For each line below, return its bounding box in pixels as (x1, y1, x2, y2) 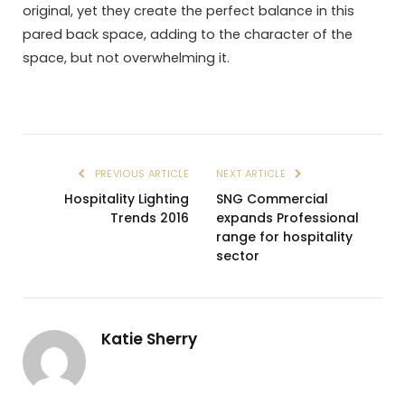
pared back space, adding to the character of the (23, 25, 353, 44)
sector (216, 247, 259, 266)
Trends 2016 (110, 209, 189, 228)
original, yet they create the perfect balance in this (23, 2, 354, 21)
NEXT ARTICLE (216, 166, 289, 182)
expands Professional (216, 209, 359, 228)
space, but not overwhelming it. (23, 49, 230, 68)
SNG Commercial (216, 190, 328, 209)
